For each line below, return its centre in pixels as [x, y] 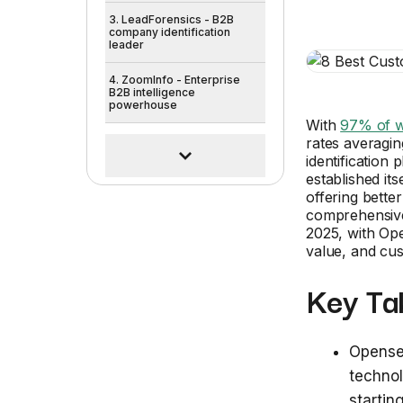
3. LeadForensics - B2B [171, 19]
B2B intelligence [152, 92]
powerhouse [143, 105]
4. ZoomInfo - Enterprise [175, 80]
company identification [170, 32]
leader [126, 45]
